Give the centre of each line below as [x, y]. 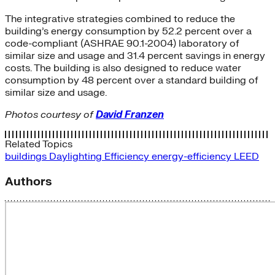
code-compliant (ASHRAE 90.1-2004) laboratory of [122, 43]
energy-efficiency [193, 156]
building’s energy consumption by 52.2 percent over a [128, 31]
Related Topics [39, 144]
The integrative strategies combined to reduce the [120, 19]
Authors [28, 181]
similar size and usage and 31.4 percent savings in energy [135, 56]
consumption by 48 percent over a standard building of [132, 80]
